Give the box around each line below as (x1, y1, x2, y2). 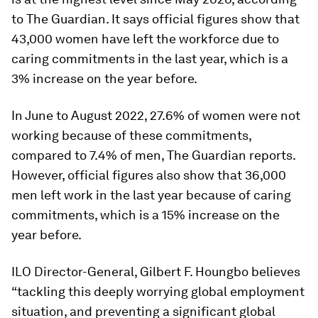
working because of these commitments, (11, 127, 251, 143)
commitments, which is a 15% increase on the (11, 207, 280, 222)
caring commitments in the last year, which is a (11, 50, 288, 66)
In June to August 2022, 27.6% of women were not (11, 107, 300, 123)
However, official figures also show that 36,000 (11, 167, 286, 182)
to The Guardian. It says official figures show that (11, 11, 300, 26)
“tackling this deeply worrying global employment (11, 283, 305, 299)
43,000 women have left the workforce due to (11, 31, 279, 46)
